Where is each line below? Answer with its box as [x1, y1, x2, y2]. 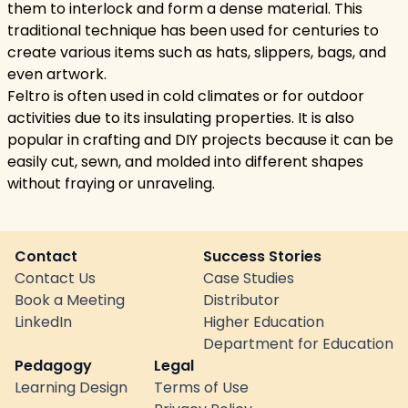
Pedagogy [15, 355, 92, 376]
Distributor [203, 290, 280, 311]
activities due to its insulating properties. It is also [7, 107, 354, 128]
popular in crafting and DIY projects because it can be [7, 129, 393, 150]
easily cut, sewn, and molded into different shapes [7, 151, 363, 172]
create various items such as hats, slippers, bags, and [7, 42, 386, 63]
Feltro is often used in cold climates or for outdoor [7, 86, 364, 107]
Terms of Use [154, 377, 249, 398]
